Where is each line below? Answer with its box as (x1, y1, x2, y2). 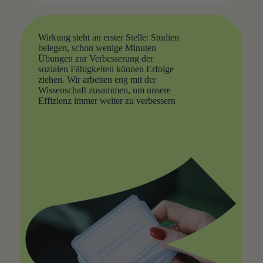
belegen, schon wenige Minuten (38, 43, 156, 53)
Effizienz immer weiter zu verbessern (38, 96, 176, 106)
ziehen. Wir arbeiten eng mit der (38, 75, 156, 85)
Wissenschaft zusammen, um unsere (38, 85, 171, 96)
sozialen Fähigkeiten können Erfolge (38, 64, 174, 75)
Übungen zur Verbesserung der (38, 53, 153, 64)
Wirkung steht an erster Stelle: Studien (38, 32, 179, 43)
